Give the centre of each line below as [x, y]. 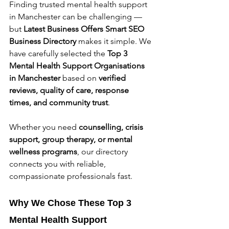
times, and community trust [59, 102]
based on [79, 78]
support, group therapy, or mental [72, 139]
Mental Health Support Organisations [78, 65]
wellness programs [43, 151]
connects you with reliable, [59, 164]
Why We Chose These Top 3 [72, 203]
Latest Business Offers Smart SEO [85, 29]
